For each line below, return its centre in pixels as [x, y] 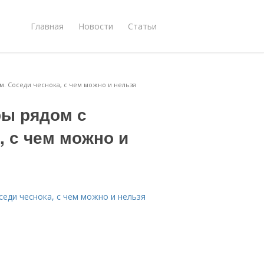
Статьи [142, 26]
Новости [96, 26]
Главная [47, 26]
